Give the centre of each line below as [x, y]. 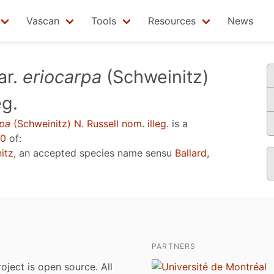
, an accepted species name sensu [94, 153]
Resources [172, 21]
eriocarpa [62, 77]
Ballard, [192, 153]
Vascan [43, 21]
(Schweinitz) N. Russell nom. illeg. [90, 124]
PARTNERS [174, 246]
